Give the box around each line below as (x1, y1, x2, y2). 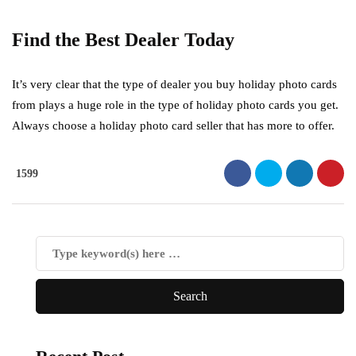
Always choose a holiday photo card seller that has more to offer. (12, 119, 335, 132)
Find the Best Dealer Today (12, 29, 234, 50)
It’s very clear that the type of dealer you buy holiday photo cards (12, 78, 337, 91)
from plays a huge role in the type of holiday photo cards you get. (12, 99, 339, 111)
